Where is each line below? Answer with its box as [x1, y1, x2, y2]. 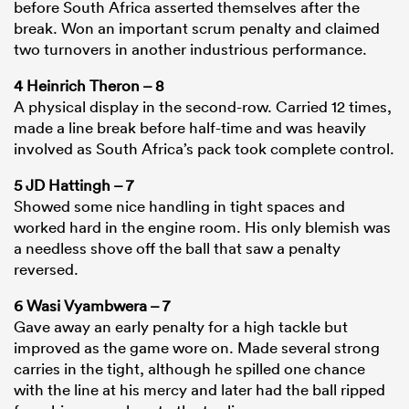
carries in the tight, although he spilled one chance [14, 359, 365, 379]
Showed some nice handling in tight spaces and [14, 196, 345, 216]
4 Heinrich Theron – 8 [14, 76, 164, 96]
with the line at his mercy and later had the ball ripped [14, 380, 385, 400]
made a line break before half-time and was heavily [14, 118, 366, 138]
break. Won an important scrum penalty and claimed [14, 18, 380, 38]
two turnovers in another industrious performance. [14, 39, 367, 59]
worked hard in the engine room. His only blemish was [14, 217, 391, 237]
